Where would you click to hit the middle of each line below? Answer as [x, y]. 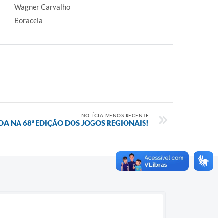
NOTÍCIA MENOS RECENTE [115, 115]
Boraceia [28, 20]
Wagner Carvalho [42, 7]
